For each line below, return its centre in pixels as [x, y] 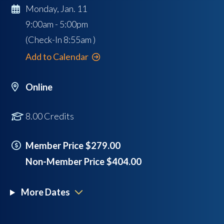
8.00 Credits [50, 116]
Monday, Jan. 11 [58, 9]
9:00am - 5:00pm [57, 24]
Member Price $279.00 [73, 146]
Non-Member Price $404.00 [84, 162]
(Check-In [45, 40]
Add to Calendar [57, 57]
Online [39, 87]
